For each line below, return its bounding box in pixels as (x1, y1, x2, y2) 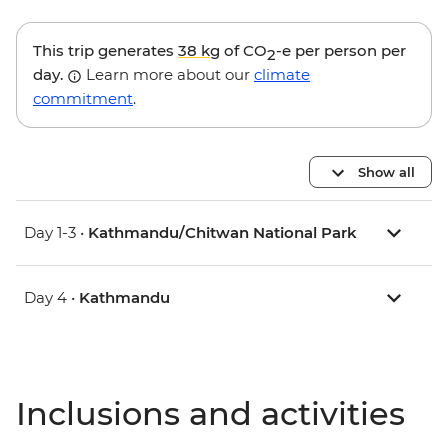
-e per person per (276, 41, 406, 61)
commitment (33, 89, 133, 109)
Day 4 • (24, 288, 79, 308)
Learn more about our (82, 65, 254, 85)
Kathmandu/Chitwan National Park (88, 223, 357, 243)
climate (254, 65, 310, 85)
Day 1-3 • (24, 223, 88, 243)
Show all (358, 163, 415, 180)
